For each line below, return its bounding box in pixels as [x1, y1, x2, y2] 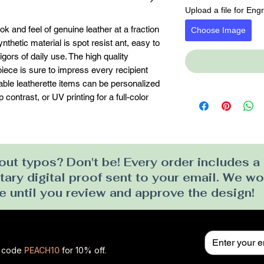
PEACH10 [24, 245, 60, 255]
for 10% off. [60, 245, 106, 255]
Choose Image [191, 25, 246, 35]
